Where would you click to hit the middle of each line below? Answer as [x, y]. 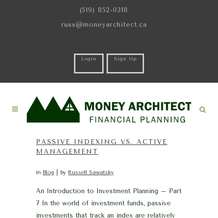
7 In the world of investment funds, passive [103, 203]
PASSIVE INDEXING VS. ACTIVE [102, 142]
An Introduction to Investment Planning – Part [109, 191]
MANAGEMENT [67, 152]
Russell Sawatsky [91, 173]
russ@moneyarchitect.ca [104, 25]
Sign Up [125, 59]
